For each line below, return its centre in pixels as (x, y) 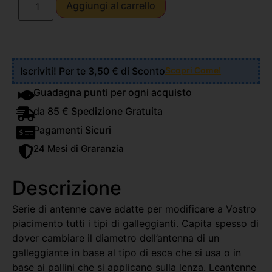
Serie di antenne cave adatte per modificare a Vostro (134, 209)
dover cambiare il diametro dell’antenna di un (116, 238)
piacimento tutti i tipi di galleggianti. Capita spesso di (135, 223)
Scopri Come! (193, 70)
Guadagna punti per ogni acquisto (113, 92)
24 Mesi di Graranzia (79, 148)
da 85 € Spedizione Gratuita (98, 111)
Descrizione (67, 188)
